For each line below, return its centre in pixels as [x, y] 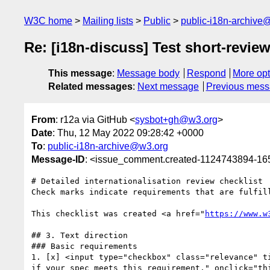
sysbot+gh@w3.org [176, 119]
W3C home [48, 21]
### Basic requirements [84, 246]
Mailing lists [108, 21]
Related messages [90, 87]
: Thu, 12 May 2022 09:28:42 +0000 [128, 133]
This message [80, 74]
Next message [168, 87]
